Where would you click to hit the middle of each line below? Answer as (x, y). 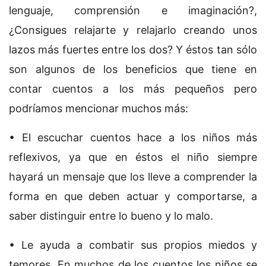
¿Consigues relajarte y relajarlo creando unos (133, 30)
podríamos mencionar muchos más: (99, 109)
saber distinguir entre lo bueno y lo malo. (111, 216)
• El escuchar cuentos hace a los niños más (133, 138)
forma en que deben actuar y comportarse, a (133, 197)
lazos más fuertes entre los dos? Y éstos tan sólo (133, 50)
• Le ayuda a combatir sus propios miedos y (133, 245)
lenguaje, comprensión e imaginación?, (133, 11)
